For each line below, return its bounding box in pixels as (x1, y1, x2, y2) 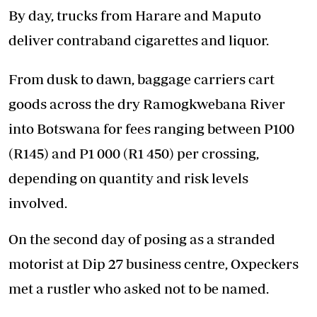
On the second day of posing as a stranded (8, 231, 275, 248)
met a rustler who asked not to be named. (8, 280, 269, 297)
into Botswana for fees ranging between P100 (8, 120, 294, 137)
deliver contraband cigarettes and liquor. (8, 32, 269, 49)
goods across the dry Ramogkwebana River (8, 96, 285, 113)
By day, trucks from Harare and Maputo (8, 7, 261, 24)
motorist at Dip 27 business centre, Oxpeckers (8, 255, 299, 272)
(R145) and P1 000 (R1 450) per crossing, (8, 145, 259, 162)
